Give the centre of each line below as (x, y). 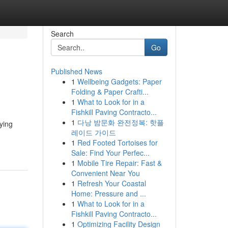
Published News (76, 71)
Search (62, 34)
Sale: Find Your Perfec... (110, 153)
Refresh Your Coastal (111, 183)
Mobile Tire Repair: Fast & (119, 163)
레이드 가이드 (93, 132)
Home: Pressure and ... (108, 193)
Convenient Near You (105, 173)
